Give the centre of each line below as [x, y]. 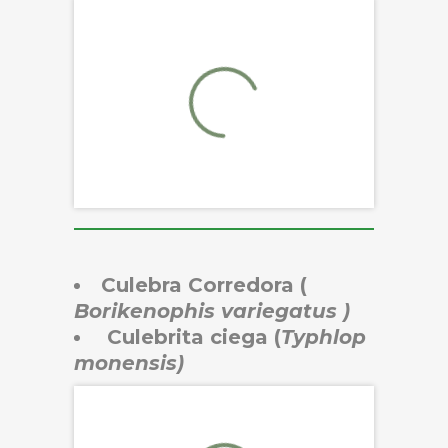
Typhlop [323, 336]
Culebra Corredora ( [204, 284]
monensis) [132, 362]
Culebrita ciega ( [191, 336]
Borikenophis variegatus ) [212, 310]
